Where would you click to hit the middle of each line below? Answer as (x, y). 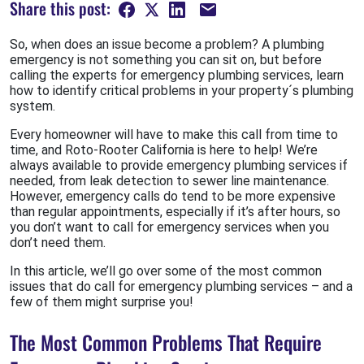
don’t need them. (58, 243)
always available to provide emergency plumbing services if (179, 166)
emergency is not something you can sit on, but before (166, 60)
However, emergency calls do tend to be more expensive (173, 197)
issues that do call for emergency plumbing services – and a (181, 287)
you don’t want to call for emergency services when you (169, 227)
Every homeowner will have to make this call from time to (174, 135)
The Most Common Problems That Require (166, 342)
